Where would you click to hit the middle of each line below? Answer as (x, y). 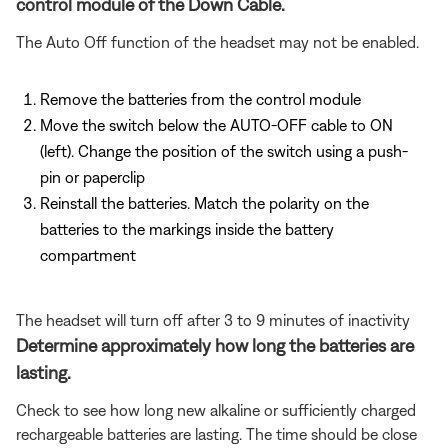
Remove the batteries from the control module (200, 99)
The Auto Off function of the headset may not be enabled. (217, 42)
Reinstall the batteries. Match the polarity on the (204, 203)
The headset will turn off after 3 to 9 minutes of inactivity (213, 320)
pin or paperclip (92, 177)
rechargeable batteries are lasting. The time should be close (216, 434)
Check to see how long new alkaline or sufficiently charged (216, 410)
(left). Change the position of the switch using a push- (224, 151)
